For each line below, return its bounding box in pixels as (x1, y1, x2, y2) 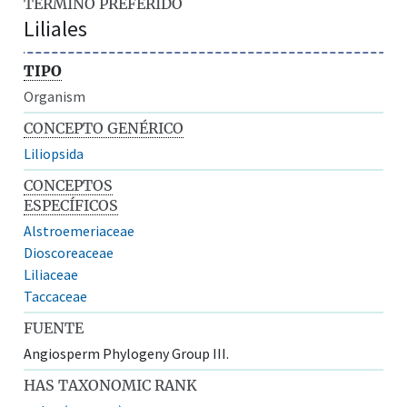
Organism (24, 86, 86, 105)
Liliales (24, 14, 88, 43)
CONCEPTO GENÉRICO (24, 118, 184, 137)
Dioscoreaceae (24, 243, 114, 262)
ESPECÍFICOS (24, 195, 119, 214)
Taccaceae (24, 286, 88, 305)
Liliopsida (24, 144, 84, 163)
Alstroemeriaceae (24, 221, 135, 240)
